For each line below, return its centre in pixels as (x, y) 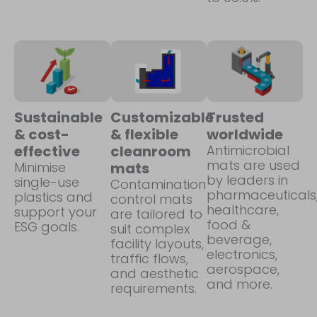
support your (56, 212)
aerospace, (243, 269)
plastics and (53, 197)
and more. (240, 284)
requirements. (154, 288)
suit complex (150, 229)
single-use (47, 182)
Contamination (158, 184)
